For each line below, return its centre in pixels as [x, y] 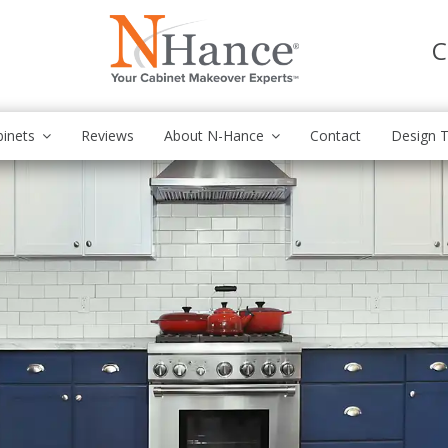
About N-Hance [213, 135]
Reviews [107, 135]
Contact [335, 135]
